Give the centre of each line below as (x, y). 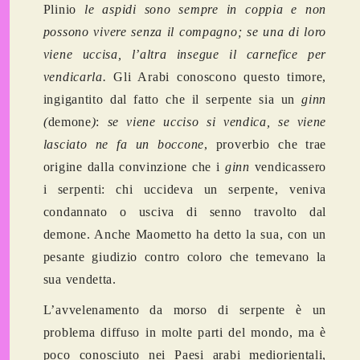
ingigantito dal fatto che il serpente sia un (172, 100)
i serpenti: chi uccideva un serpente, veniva (185, 190)
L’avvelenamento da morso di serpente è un (185, 310)
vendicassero (288, 167)
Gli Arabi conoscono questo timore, (217, 77)
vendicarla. (75, 77)
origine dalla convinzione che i (134, 167)
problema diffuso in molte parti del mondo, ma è (185, 333)
